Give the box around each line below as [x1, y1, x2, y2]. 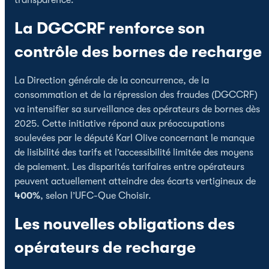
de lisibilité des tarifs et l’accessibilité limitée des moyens [14, 147, 253, 158]
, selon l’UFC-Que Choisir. [40, 190, 151, 201]
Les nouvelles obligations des [14, 214, 235, 234]
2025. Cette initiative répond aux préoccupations [14, 118, 225, 129]
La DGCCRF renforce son [14, 19, 205, 38]
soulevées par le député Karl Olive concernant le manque [14, 132, 255, 144]
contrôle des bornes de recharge [14, 42, 262, 61]
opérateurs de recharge [14, 238, 196, 257]
